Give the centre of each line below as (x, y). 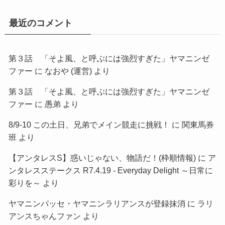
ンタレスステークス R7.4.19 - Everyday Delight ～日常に (110, 170)
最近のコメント (40, 23)
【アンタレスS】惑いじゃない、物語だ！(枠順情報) (102, 157)
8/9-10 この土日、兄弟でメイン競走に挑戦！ (89, 124)
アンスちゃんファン (44, 216)
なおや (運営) (68, 71)
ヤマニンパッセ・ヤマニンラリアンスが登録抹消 (97, 203)
